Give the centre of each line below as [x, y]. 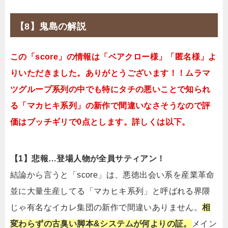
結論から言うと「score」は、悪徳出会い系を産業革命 [112, 175]
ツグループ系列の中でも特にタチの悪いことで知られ [110, 90]
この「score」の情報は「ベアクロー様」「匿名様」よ [113, 57]
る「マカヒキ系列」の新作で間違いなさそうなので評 [110, 106]
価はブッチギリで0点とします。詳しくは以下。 [100, 122]
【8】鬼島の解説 [51, 27]
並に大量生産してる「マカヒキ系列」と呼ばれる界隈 [110, 191]
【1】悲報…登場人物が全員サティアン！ [88, 159]
